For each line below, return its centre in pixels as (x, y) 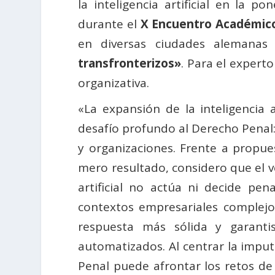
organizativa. (114, 83)
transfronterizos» (130, 64)
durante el (109, 24)
